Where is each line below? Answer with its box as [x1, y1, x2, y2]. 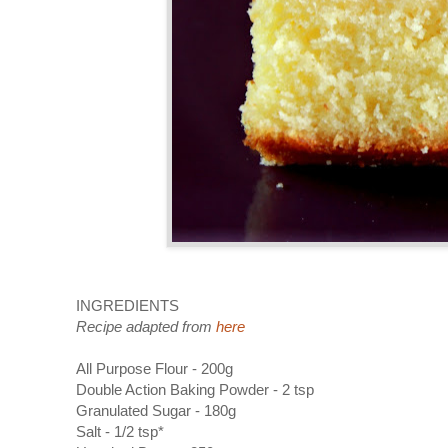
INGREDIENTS [76, 296, 179, 314]
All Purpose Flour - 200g [76, 359, 233, 377]
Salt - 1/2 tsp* [76, 422, 164, 440]
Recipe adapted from [76, 317, 216, 335]
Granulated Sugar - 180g [76, 401, 236, 419]
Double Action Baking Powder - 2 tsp [76, 380, 314, 398]
